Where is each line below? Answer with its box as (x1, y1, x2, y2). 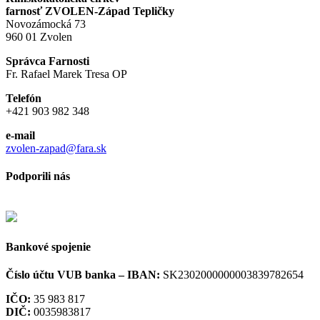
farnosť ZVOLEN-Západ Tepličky (6, 4, 174, 17)
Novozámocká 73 (6, 17, 86, 30)
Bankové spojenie (6, 240, 91, 253)
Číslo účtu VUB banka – (6, 268, 127, 281)
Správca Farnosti (6, 54, 89, 67)
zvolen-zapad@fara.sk (6, 141, 106, 154)
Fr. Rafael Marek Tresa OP (6, 67, 127, 80)
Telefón (6, 91, 41, 104)
